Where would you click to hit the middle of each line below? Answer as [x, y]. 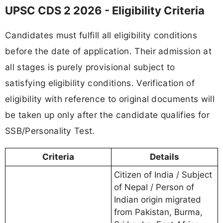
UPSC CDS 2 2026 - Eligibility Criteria [105, 11]
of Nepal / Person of [154, 187]
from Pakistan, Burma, [158, 212]
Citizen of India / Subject [163, 174]
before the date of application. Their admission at [109, 51]
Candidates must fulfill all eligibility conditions [101, 35]
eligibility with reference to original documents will [110, 99]
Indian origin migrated [158, 199]
